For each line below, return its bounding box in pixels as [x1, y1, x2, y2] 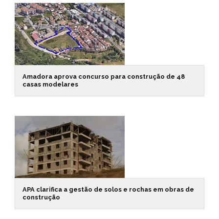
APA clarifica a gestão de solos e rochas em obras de [22, 186, 194, 193]
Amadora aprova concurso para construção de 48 [22, 73, 185, 80]
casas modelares [22, 81, 78, 88]
